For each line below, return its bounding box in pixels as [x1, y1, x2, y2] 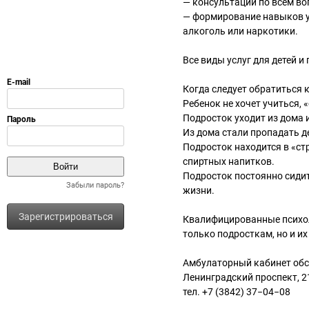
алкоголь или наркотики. [183, 26, 298, 37]
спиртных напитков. [183, 156, 275, 167]
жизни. [183, 185, 215, 196]
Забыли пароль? [66, 181, 124, 190]
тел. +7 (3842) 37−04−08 [183, 286, 290, 297]
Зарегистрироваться [18, 211, 113, 222]
